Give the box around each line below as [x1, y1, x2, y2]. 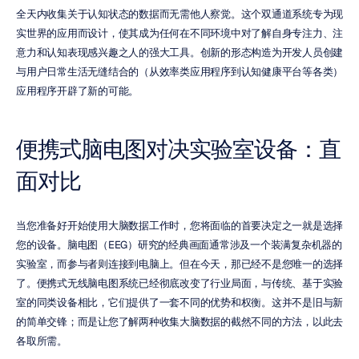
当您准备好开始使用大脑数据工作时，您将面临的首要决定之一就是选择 [16, 219, 343, 232]
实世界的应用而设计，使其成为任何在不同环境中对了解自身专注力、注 [16, 26, 343, 40]
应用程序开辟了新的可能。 [16, 84, 139, 98]
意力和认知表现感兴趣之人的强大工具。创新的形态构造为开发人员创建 [16, 46, 343, 59]
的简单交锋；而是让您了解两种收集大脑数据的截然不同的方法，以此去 [16, 315, 343, 329]
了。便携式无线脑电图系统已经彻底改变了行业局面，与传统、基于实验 [16, 276, 343, 290]
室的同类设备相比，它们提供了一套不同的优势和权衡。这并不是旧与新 [16, 296, 343, 309]
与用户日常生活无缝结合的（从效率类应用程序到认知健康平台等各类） [16, 65, 343, 79]
